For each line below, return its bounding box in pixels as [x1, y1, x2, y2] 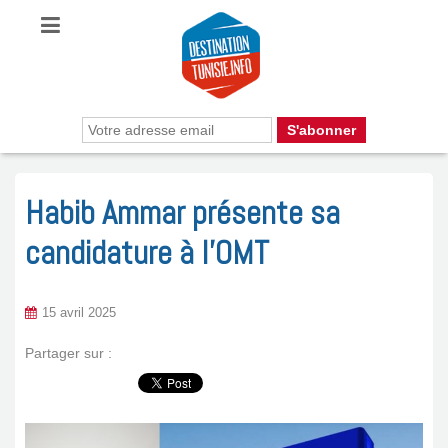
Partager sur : [25, 345, 112, 361]
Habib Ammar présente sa [25, 192, 340, 233]
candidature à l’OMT [25, 232, 269, 273]
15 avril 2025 [42, 306, 116, 320]
